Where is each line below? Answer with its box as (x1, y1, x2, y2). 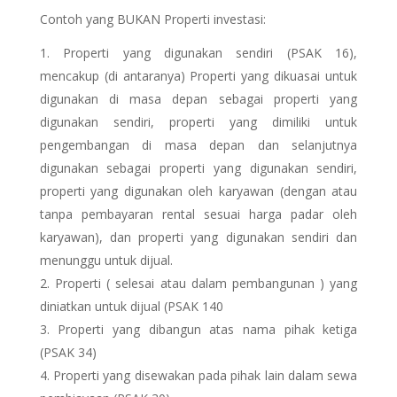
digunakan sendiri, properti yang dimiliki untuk (39, 113, 358, 130)
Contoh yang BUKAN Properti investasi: (39, 11, 266, 27)
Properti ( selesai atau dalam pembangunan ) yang (54, 275, 358, 292)
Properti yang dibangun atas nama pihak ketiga (58, 321, 358, 338)
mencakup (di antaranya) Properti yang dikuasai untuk (39, 67, 358, 84)
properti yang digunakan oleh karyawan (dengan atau (39, 183, 358, 199)
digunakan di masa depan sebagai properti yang (39, 90, 358, 107)
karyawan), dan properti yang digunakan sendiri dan (39, 229, 358, 245)
